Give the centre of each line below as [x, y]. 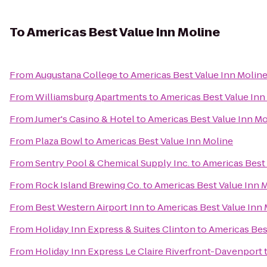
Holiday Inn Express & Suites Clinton [115, 229]
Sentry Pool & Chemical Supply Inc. [112, 163]
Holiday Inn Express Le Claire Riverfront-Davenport [149, 251]
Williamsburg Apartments [91, 97]
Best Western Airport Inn [90, 207]
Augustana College [76, 75]
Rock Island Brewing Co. [88, 185]
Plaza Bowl [59, 141]
